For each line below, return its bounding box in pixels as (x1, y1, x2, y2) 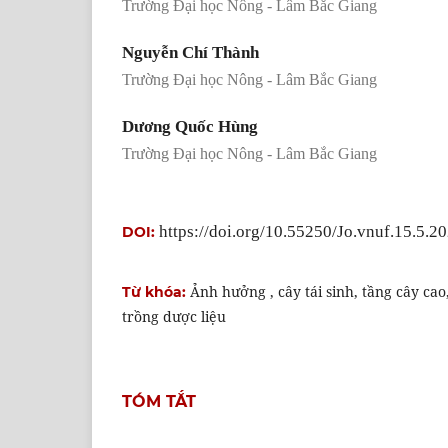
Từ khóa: (122, 282, 190, 301)
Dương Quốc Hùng (122, 116, 258, 136)
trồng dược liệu (122, 306, 226, 326)
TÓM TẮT (122, 391, 196, 411)
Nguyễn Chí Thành (122, 42, 259, 62)
